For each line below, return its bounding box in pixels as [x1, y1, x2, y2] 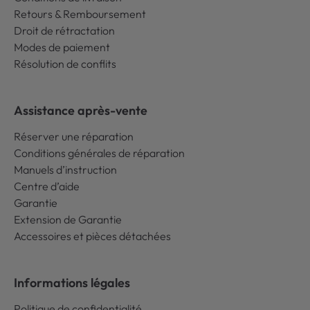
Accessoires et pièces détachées [14, 229, 171, 243]
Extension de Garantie [14, 212, 122, 226]
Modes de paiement [14, 40, 110, 54]
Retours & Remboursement [14, 7, 146, 21]
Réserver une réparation [14, 129, 134, 143]
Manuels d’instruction [14, 163, 117, 176]
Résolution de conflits [14, 57, 116, 71]
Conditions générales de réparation [14, 146, 185, 160]
